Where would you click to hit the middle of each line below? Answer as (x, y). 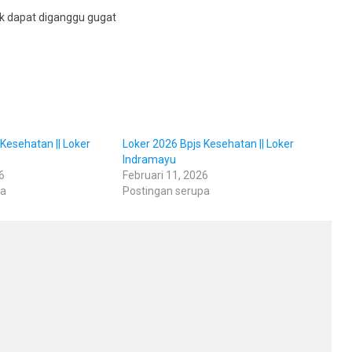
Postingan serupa (166, 191)
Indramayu (149, 159)
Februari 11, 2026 (165, 175)
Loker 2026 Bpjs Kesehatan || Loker (208, 143)
